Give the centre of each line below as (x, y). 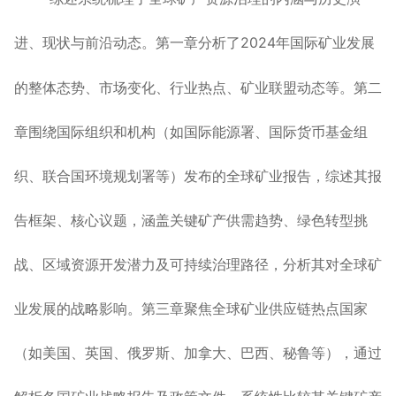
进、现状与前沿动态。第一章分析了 (127, 42)
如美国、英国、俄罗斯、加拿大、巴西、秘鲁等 (177, 353)
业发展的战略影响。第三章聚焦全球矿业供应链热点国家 (191, 309)
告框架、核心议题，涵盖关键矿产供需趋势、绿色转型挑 (191, 221)
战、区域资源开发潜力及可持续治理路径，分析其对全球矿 (198, 265)
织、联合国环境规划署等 (92, 176)
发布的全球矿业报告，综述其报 (283, 176)
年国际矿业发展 (325, 42)
